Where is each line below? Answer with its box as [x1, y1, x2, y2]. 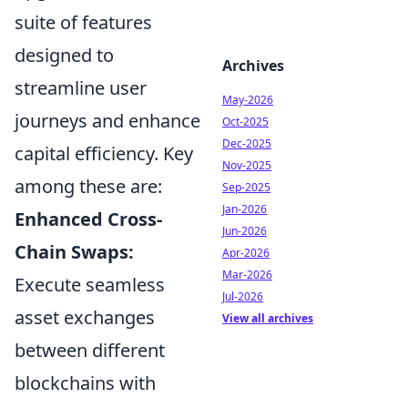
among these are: [15, 173, 162, 199]
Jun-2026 [222, 223, 267, 239]
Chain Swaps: [15, 239, 134, 264]
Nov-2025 [222, 158, 271, 173]
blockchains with [15, 370, 156, 395]
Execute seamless [15, 271, 165, 297]
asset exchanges [15, 304, 155, 330]
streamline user [15, 75, 147, 100]
